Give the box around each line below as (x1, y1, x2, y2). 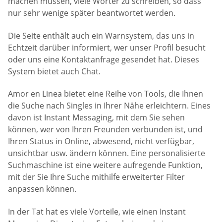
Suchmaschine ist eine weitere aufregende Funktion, (8, 160, 203, 171)
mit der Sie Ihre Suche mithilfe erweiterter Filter (8, 171, 185, 183)
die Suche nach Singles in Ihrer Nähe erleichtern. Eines (8, 100, 211, 111)
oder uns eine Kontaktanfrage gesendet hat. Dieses (8, 54, 199, 65)
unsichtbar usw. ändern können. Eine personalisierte (8, 148, 205, 159)
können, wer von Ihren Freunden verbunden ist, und (8, 124, 203, 135)
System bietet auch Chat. (8, 65, 101, 77)
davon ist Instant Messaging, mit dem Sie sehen (8, 112, 185, 123)
